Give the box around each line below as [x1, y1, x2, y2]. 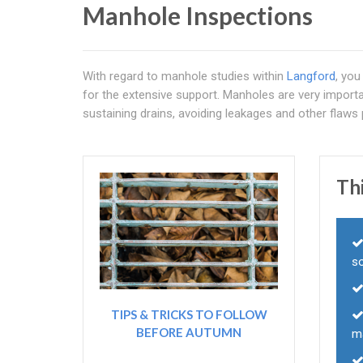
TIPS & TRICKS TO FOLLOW [110, 307, 267, 322]
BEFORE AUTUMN [136, 325, 242, 340]
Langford [287, 69, 335, 83]
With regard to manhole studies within [83, 69, 287, 83]
